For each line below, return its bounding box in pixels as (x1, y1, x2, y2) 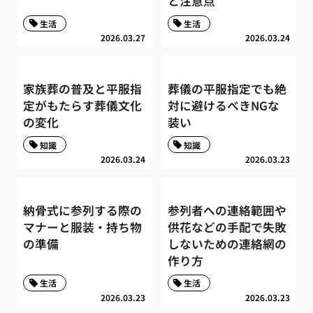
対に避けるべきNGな (167, 96, 279, 114)
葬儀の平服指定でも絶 (167, 80, 286, 97)
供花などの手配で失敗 (167, 218, 286, 235)
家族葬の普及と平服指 (23, 80, 143, 97)
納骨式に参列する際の (23, 201, 143, 219)
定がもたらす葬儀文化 (23, 96, 143, 114)
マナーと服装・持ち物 (23, 218, 143, 235)
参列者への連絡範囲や (167, 201, 286, 219)
